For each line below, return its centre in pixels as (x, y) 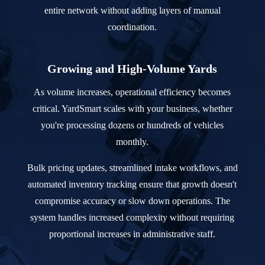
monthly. (132, 141)
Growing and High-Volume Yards (132, 68)
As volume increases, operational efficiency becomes (132, 92)
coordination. (132, 27)
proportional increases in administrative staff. (132, 234)
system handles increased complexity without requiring (132, 217)
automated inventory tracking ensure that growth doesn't (132, 184)
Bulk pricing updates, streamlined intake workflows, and (132, 167)
